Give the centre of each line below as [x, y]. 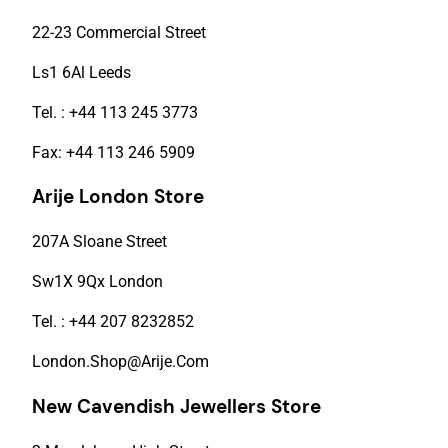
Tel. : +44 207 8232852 [113, 322]
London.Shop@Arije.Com [120, 362]
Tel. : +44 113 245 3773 [115, 112]
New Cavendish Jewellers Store [176, 406]
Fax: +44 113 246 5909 [113, 152]
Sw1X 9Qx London [97, 282]
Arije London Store [118, 197]
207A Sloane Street [101, 242]
